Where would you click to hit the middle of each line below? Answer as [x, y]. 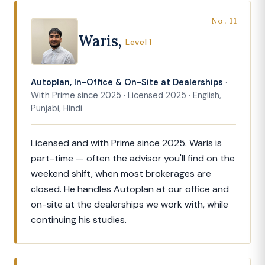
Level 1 [139, 43]
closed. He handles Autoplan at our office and [130, 189]
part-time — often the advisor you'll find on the [133, 159]
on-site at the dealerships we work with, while [130, 205]
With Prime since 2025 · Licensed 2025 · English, [126, 96]
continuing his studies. [79, 220]
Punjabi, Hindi [56, 109]
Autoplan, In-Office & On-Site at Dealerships [127, 83]
